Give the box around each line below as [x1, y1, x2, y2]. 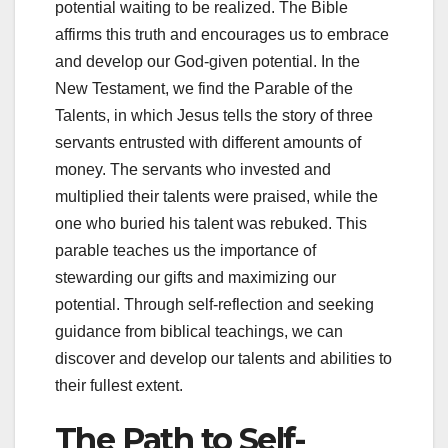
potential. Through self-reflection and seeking [55, 295, 374, 313]
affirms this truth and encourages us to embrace [55, 25, 389, 43]
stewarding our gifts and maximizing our [55, 268, 336, 286]
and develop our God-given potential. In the [55, 52, 360, 70]
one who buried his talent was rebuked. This [55, 214, 367, 232]
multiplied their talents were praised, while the [55, 187, 378, 205]
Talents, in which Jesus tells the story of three [55, 106, 373, 124]
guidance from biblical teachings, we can [55, 322, 343, 340]
